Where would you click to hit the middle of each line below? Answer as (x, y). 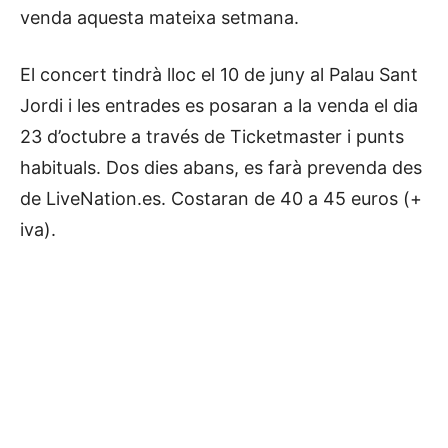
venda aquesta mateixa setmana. (159, 17)
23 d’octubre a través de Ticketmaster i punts (212, 136)
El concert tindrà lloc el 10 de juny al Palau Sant (219, 74)
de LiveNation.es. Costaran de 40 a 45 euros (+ (221, 198)
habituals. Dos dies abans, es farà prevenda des (221, 167)
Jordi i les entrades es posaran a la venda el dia (219, 105)
